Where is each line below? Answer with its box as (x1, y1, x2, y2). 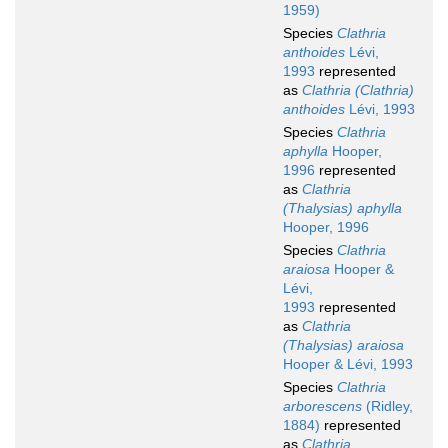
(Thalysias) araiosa (283, 337, 404, 354)
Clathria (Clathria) (302, 82, 414, 99)
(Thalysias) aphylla (283, 200, 402, 217)
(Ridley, (362, 398, 413, 415)
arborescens (283, 398, 362, 415)
